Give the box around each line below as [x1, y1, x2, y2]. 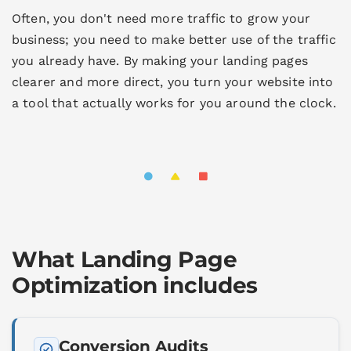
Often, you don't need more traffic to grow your [12, 10, 311, 26]
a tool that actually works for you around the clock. [12, 95, 336, 110]
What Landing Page [12, 246, 237, 273]
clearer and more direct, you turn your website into [12, 74, 334, 89]
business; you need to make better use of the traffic [12, 31, 336, 47]
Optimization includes [12, 272, 259, 299]
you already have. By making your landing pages [12, 52, 308, 68]
